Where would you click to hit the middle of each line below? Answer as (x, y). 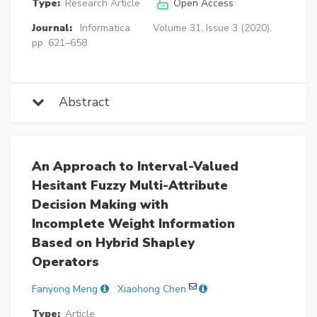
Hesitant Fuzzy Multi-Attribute (130, 186)
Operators (65, 262)
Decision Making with (100, 205)
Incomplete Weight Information (133, 224)
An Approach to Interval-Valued (135, 167)
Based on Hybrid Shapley (113, 243)
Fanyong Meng (65, 289)
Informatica (105, 28)
